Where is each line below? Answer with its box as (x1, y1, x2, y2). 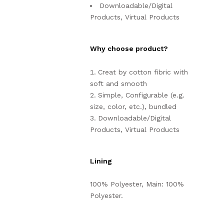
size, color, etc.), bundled (90, 102, 176, 111)
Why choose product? (90, 44, 168, 53)
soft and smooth (90, 79, 147, 88)
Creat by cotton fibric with (98, 68, 188, 76)
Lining (90, 157, 112, 165)
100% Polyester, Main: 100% (90, 180, 184, 188)
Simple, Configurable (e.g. (98, 91, 184, 99)
